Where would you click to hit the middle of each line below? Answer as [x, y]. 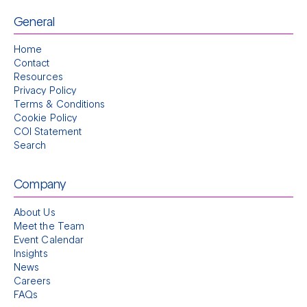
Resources [38, 78]
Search [30, 146]
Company [40, 185]
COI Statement [48, 133]
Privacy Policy [45, 91]
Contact [32, 64]
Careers [33, 281]
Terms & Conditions [60, 105]
